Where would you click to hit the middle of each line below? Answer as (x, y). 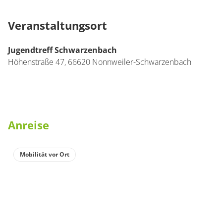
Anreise (28, 125)
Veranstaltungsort (57, 25)
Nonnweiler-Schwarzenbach (142, 62)
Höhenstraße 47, (38, 62)
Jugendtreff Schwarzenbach (62, 50)
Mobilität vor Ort (45, 154)
